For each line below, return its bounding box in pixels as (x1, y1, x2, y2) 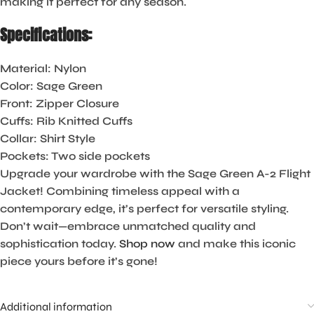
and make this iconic (175, 237, 296, 251)
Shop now (119, 237, 175, 251)
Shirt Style (37, 132, 95, 146)
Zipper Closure (33, 97, 119, 111)
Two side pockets (49, 149, 150, 163)
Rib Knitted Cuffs (34, 114, 132, 128)
